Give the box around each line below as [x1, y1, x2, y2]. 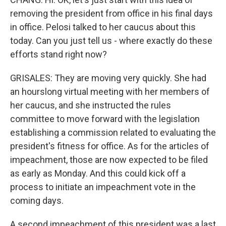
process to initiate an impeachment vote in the [10, 182, 196, 192]
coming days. [10, 195, 64, 206]
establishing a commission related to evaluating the [10, 127, 216, 138]
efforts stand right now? [10, 49, 107, 60]
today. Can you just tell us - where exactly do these [10, 35, 212, 46]
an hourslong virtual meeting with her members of [10, 86, 210, 97]
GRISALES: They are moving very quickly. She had [10, 73, 206, 83]
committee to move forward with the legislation [10, 114, 200, 124]
